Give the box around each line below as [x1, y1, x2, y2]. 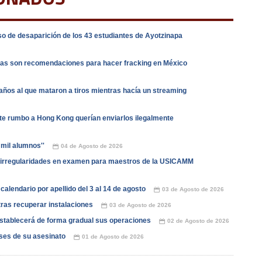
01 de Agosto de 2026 [82, 233, 144, 240]
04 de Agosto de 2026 [61, 143, 123, 149]
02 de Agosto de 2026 [167, 218, 229, 224]
